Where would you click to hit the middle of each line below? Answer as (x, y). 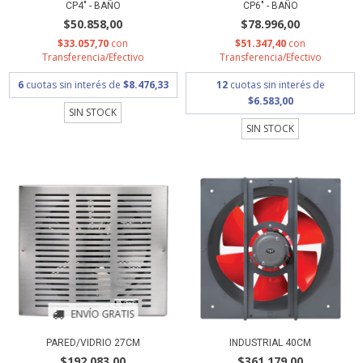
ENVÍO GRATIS (102, 314)
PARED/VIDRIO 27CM (93, 342)
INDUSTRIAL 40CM (270, 342)
